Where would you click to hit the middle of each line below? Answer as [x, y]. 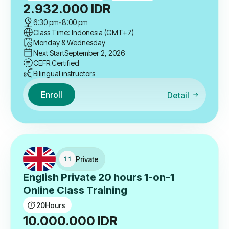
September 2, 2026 [95, 53]
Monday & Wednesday [69, 42]
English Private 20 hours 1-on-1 [99, 178]
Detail [178, 95]
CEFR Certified [56, 63]
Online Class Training [75, 190]
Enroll [52, 95]
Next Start [49, 53]
